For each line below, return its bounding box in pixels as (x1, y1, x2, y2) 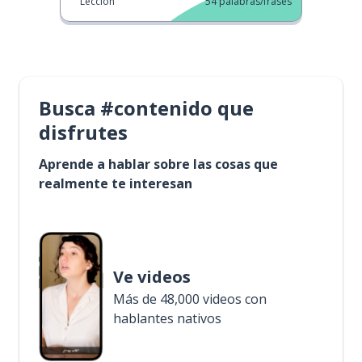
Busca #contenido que (39, 95, 254, 121)
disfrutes (39, 119, 128, 145)
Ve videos (113, 266, 191, 288)
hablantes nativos (113, 309, 221, 327)
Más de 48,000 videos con (113, 290, 267, 308)
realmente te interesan (39, 175, 192, 192)
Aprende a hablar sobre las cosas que (39, 155, 278, 173)
